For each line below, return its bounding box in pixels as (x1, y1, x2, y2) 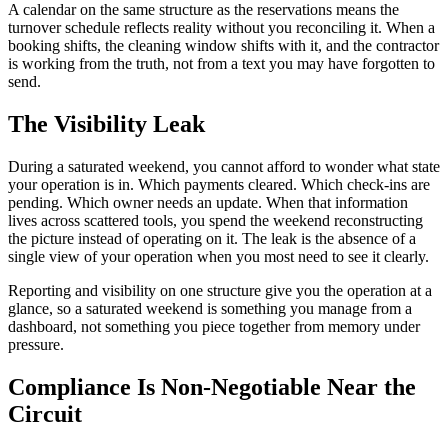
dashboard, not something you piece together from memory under (8, 317, 420, 335)
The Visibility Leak (8, 110, 205, 137)
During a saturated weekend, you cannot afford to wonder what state (8, 157, 440, 175)
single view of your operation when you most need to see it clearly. (8, 247, 429, 265)
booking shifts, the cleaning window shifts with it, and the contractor (8, 36, 439, 54)
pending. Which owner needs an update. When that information (8, 193, 408, 211)
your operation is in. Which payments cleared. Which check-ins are (8, 175, 430, 193)
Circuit (8, 400, 82, 427)
